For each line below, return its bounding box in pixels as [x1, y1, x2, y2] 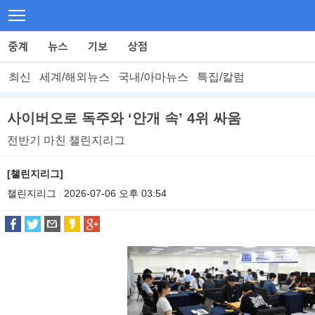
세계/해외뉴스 [39, 71, 110, 83]
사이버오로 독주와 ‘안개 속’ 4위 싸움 [7, 110, 241, 126]
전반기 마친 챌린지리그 [7, 134, 125, 146]
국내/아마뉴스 [118, 71, 188, 83]
